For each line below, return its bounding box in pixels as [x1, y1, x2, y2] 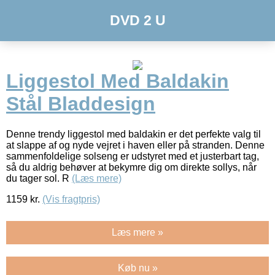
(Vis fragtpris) [42, 193, 100, 204]
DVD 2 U [109, 12, 166, 28]
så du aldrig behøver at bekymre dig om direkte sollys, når [6, 161, 257, 172]
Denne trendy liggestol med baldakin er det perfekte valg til [6, 128, 261, 139]
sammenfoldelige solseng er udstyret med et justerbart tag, [6, 150, 259, 161]
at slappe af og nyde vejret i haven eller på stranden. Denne [6, 139, 265, 150]
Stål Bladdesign [6, 93, 155, 115]
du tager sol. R [6, 172, 72, 184]
